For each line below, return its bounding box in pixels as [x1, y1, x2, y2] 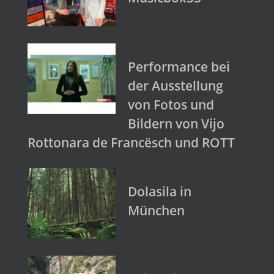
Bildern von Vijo [128, 114, 224, 132]
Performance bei [128, 57, 230, 75]
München [128, 201, 185, 219]
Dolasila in [128, 182, 191, 200]
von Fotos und [128, 95, 214, 113]
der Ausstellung [128, 76, 223, 94]
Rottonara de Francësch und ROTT [28, 133, 235, 151]
